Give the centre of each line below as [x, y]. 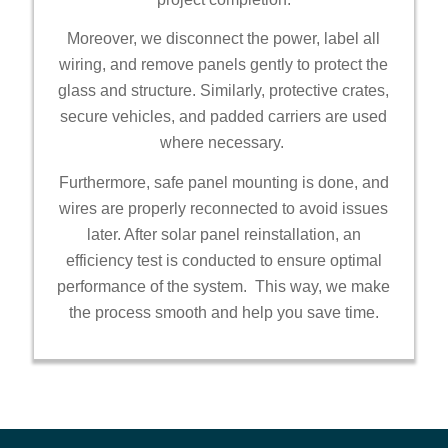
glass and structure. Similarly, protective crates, [224, 91]
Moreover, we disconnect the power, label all [224, 39]
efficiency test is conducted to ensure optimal [223, 260]
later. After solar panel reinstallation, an [223, 234]
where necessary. [223, 143]
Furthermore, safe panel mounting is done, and [223, 182]
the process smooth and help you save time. [223, 312]
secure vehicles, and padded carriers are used [224, 117]
